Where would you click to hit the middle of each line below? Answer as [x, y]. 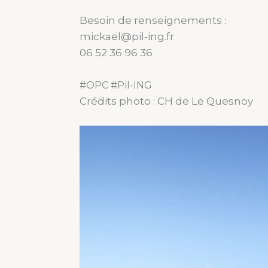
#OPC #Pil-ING [116, 85]
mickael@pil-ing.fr [127, 36]
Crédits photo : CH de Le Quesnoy [166, 101]
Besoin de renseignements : [153, 20]
